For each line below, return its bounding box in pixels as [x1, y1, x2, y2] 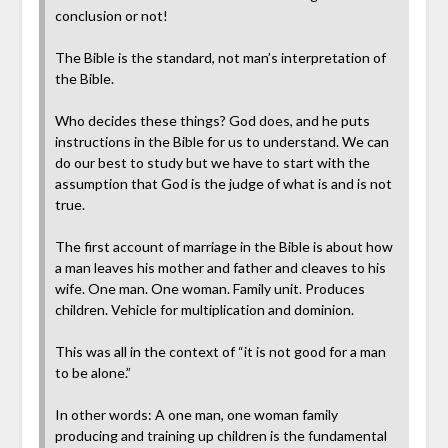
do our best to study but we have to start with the [54, 154, 370, 172]
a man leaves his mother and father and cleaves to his [54, 259, 386, 277]
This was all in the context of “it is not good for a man [54, 343, 386, 361]
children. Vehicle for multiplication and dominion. [54, 301, 354, 319]
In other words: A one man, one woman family [54, 406, 338, 424]
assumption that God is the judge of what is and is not [54, 175, 392, 193]
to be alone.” [54, 364, 131, 382]
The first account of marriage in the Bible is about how [54, 238, 393, 256]
